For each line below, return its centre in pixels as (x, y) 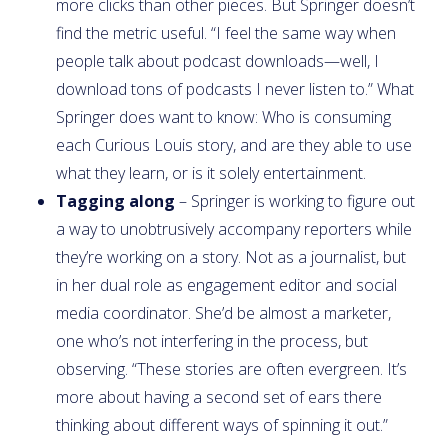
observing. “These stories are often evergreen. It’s (231, 368)
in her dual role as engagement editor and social (226, 284)
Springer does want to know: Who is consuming (223, 116)
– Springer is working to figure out (295, 200)
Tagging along (115, 200)
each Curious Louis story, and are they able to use (234, 144)
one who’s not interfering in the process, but (212, 340)
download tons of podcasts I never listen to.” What (235, 88)
